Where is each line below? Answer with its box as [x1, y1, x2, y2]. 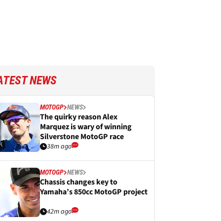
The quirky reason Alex [40, 111, 117, 122]
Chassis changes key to [40, 177, 117, 187]
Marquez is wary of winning [40, 121, 132, 132]
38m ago [47, 142, 72, 151]
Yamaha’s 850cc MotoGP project [40, 186, 147, 197]
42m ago [47, 207, 72, 217]
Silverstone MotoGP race [40, 131, 124, 142]
